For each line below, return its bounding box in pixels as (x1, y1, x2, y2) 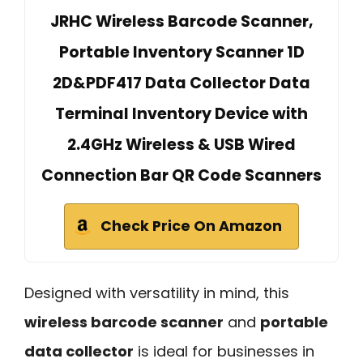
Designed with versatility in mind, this (24, 282, 289, 303)
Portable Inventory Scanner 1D (58, 41, 305, 63)
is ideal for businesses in (134, 340, 314, 361)
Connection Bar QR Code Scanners (41, 164, 322, 186)
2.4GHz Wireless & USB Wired (67, 133, 296, 156)
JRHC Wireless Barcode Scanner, (49, 10, 314, 32)
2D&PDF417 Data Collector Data (53, 71, 310, 94)
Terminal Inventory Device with (55, 102, 308, 125)
